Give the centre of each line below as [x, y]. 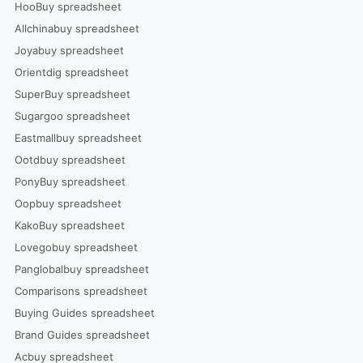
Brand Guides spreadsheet [82, 334]
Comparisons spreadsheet [81, 290]
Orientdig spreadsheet [71, 72]
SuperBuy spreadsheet [72, 94]
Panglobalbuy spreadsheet [81, 269]
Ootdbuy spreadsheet [70, 159]
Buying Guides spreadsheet [84, 312]
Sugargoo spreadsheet [72, 115]
